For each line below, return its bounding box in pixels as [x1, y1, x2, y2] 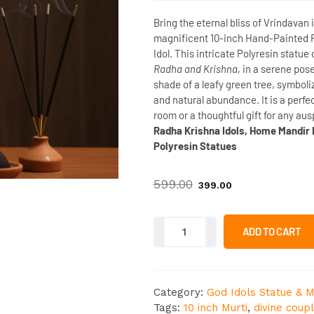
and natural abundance [153, 93, 257, 106]
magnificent [153, 32, 210, 44]
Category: [153, 286, 207, 299]
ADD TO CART [242, 225, 301, 238]
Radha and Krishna [153, 62, 238, 75]
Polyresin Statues [153, 139, 239, 152]
